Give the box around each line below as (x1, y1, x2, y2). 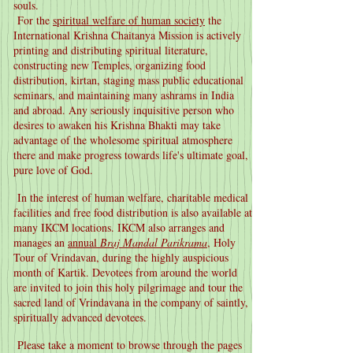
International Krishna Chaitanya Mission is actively (13, 28, 241, 43)
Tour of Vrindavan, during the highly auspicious (13, 250, 229, 265)
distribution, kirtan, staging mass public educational (13, 72, 243, 87)
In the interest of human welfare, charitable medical (13, 190, 248, 205)
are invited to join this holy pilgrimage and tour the (13, 280, 243, 295)
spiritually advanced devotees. (13, 310, 147, 325)
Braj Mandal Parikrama (100, 235, 207, 250)
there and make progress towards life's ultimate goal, (13, 147, 248, 162)
